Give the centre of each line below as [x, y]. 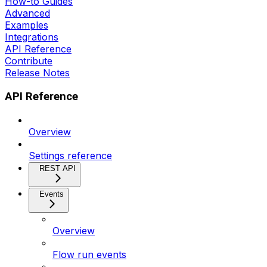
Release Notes [37, 72]
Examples [27, 25]
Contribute [29, 60]
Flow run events [89, 255]
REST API [58, 169]
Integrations [32, 37]
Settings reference [70, 156]
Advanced [27, 13]
